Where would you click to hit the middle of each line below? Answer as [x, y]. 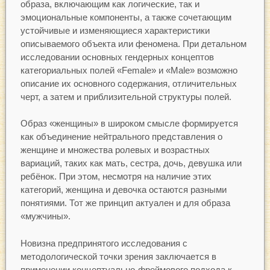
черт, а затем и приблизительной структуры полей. [126, 96]
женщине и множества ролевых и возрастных [115, 150]
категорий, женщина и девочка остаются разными [123, 190]
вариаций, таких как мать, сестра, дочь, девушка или [131, 163]
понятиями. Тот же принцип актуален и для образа [125, 203]
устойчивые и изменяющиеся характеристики [115, 30]
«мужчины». [45, 216]
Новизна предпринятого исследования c [104, 243]
